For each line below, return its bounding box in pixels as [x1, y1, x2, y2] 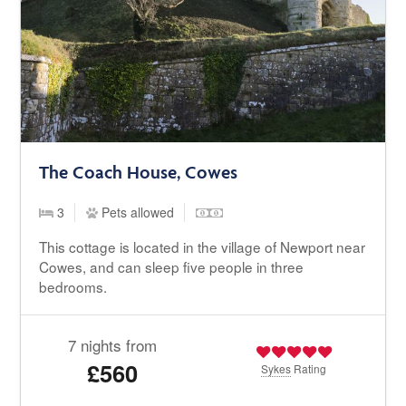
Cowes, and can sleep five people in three [39, 256, 304, 277]
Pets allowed [98, 203, 175, 222]
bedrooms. [39, 276, 108, 297]
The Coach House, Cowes [39, 161, 238, 184]
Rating [291, 361, 327, 377]
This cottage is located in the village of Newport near [39, 237, 366, 257]
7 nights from [67, 333, 157, 357]
